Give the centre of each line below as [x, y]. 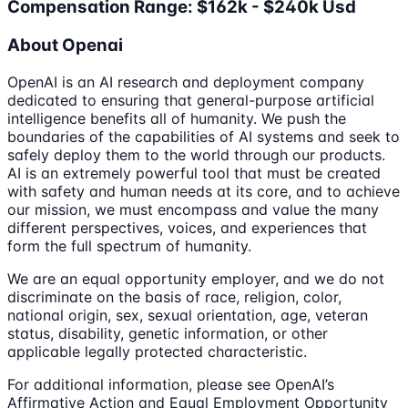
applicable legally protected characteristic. [157, 351]
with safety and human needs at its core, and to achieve [204, 191]
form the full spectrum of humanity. [129, 245]
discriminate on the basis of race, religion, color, [174, 296]
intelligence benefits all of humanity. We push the [177, 118]
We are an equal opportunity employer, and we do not [196, 278]
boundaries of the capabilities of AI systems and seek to [204, 136]
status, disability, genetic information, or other [168, 333]
